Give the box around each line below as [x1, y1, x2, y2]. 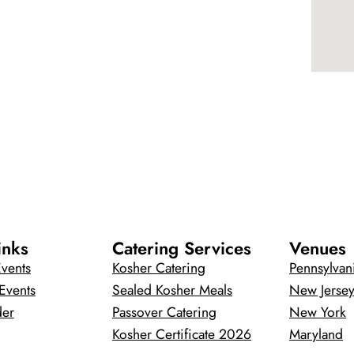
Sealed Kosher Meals [111, 279, 232, 300]
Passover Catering [111, 301, 217, 322]
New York [289, 301, 347, 322]
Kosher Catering [111, 257, 205, 278]
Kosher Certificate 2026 [111, 323, 251, 345]
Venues [289, 235, 347, 261]
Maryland [289, 323, 344, 345]
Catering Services [111, 235, 251, 261]
